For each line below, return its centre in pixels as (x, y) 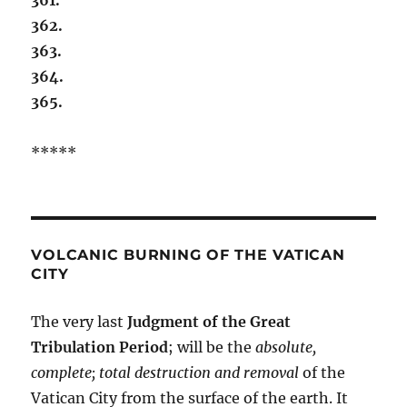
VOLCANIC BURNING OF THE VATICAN (188, 254)
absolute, (286, 347)
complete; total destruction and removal (165, 372)
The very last (79, 321)
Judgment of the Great (209, 321)
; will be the (212, 347)
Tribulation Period (100, 347)
